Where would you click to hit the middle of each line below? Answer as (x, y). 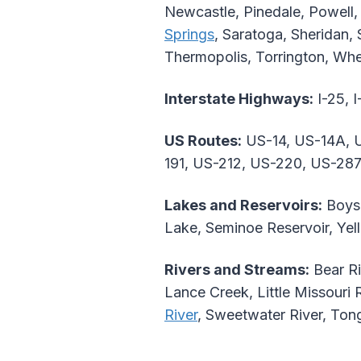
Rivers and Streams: (237, 270)
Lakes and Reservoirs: (243, 205)
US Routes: (203, 141)
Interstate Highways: (239, 99)
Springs (189, 35)
